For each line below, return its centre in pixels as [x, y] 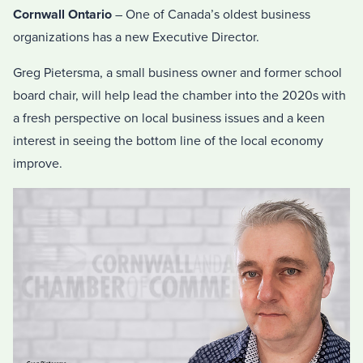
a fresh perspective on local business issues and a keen [169, 118]
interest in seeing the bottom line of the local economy [168, 141]
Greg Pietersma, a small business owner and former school [177, 73]
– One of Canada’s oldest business [211, 14]
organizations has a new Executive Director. [136, 37]
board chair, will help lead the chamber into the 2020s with [179, 95]
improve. [38, 163]
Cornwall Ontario [62, 14]
